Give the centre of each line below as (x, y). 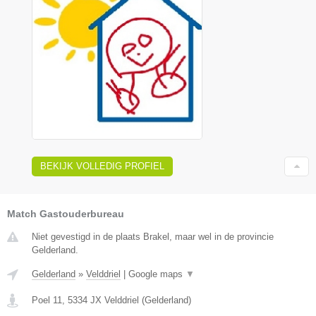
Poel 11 (47, 300)
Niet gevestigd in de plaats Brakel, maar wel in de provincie (153, 237)
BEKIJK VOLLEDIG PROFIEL (102, 166)
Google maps (157, 274)
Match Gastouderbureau (66, 214)
